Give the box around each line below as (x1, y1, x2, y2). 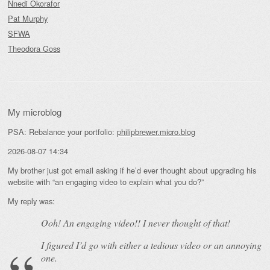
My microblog (8, 105, 61, 119)
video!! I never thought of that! (111, 216, 230, 229)
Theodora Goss (8, 43, 60, 55)
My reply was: (8, 195, 55, 207)
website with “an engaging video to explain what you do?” (8, 175, 204, 187)
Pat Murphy (8, 13, 48, 25)
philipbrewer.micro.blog (117, 126, 195, 138)
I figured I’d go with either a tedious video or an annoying (41, 238, 262, 251)
